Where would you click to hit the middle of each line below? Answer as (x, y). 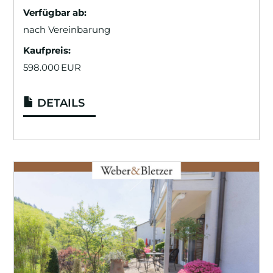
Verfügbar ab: (55, 12)
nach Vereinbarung (67, 29)
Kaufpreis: (47, 50)
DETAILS (60, 103)
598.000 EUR (52, 67)
